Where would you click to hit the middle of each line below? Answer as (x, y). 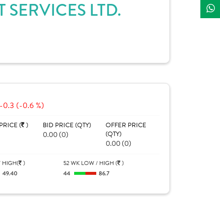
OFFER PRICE (126, 125)
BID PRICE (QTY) (67, 125)
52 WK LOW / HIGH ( (91, 163)
